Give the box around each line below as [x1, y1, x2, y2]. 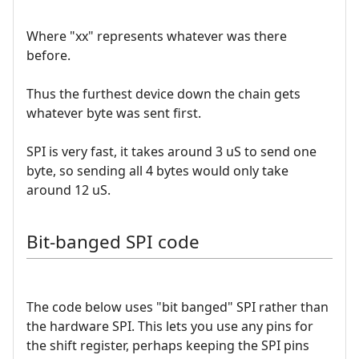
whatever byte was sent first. [26, 104, 201, 123]
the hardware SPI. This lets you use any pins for [26, 317, 313, 336]
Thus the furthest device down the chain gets [26, 85, 301, 103]
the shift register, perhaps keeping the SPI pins [26, 337, 309, 355]
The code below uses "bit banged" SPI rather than [26, 298, 329, 317]
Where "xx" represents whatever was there [26, 27, 287, 46]
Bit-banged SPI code [26, 228, 200, 254]
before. [26, 46, 71, 65]
